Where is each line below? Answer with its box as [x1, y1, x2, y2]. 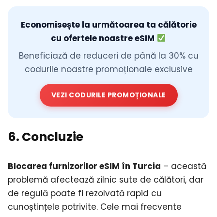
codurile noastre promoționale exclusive [24, 63, 193, 75]
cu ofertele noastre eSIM [51, 32, 157, 44]
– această [161, 160, 206, 172]
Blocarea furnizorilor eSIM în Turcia [8, 160, 161, 172]
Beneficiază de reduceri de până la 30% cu [18, 49, 199, 62]
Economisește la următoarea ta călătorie [20, 18, 197, 31]
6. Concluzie [8, 128, 83, 145]
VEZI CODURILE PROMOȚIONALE [51, 90, 166, 100]
